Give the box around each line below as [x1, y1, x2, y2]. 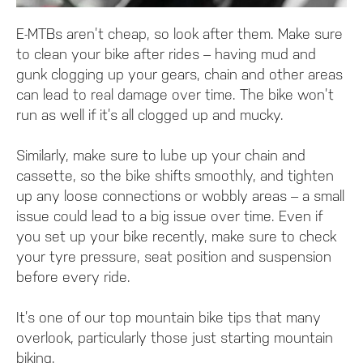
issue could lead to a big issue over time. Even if [16, 207, 322, 225]
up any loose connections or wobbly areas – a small [16, 187, 344, 205]
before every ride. [16, 268, 130, 286]
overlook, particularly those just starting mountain [16, 329, 333, 347]
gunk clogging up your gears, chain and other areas [16, 66, 343, 83]
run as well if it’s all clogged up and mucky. [16, 106, 284, 124]
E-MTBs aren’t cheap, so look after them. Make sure [16, 25, 343, 43]
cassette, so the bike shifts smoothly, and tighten [16, 167, 334, 185]
